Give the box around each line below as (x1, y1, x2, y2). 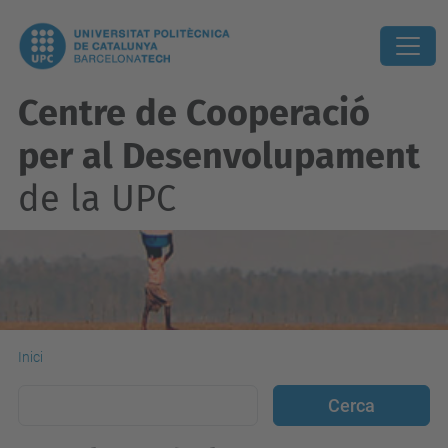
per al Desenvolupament (18, 134, 420, 178)
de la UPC (18, 177, 176, 221)
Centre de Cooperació (18, 91, 370, 135)
